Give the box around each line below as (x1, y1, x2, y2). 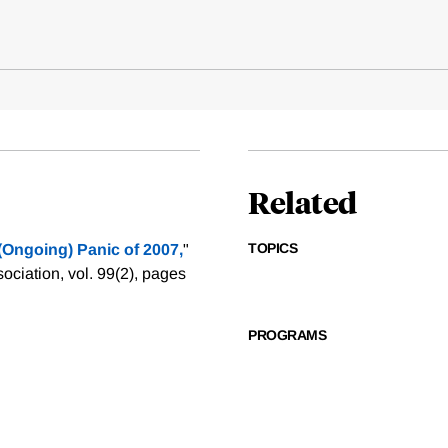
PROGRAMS (248, 327, 326, 344)
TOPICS (248, 240, 297, 257)
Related (248, 182, 357, 222)
